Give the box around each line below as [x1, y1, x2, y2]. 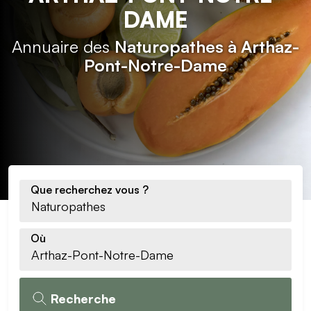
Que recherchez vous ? [31, 182, 149, 196]
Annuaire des [12, 36, 115, 57]
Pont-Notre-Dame [84, 55, 227, 76]
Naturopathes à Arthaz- [115, 36, 299, 57]
